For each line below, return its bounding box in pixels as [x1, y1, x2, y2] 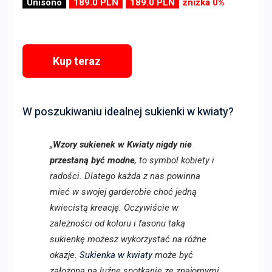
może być [152, 250, 193, 261]
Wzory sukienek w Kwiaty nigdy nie [52, 139, 192, 151]
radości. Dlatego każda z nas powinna [49, 171, 200, 182]
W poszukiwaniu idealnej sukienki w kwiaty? [22, 104, 234, 121]
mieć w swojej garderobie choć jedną [49, 186, 197, 198]
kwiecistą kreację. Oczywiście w [49, 202, 178, 214]
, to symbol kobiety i [134, 155, 214, 166]
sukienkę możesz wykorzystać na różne [49, 234, 206, 245]
